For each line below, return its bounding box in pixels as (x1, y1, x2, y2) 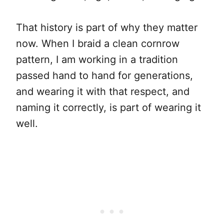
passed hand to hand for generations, (16, 69, 193, 81)
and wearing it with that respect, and (16, 85, 189, 97)
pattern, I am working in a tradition (16, 53, 178, 65)
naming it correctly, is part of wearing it (16, 101, 201, 113)
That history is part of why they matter (16, 21, 197, 33)
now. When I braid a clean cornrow (16, 37, 179, 49)
